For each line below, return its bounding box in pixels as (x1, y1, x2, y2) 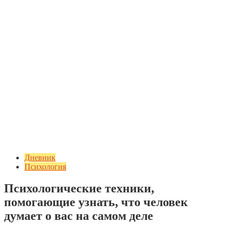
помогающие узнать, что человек (4, 195, 188, 209)
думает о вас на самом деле (4, 209, 153, 222)
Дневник (24, 153, 55, 162)
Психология (24, 162, 66, 171)
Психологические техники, (4, 181, 154, 195)
